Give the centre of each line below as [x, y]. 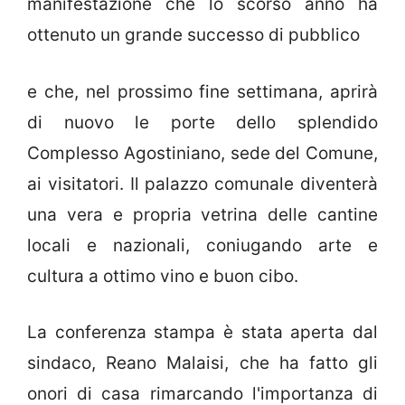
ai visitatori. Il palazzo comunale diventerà [202, 184]
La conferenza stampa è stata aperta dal [202, 333]
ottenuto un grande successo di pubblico [193, 35]
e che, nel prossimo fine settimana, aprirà [202, 91]
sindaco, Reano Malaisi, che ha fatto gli [202, 363]
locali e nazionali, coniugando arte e [202, 245]
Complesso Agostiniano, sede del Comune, [202, 153]
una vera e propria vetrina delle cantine [202, 214]
